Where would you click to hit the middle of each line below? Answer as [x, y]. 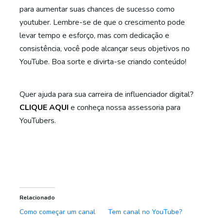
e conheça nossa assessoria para [125, 108]
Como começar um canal [57, 212]
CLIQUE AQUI [44, 108]
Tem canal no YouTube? [145, 212]
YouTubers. [38, 121]
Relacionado [37, 198]
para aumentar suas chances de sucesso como [97, 9]
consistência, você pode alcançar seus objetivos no [105, 49]
